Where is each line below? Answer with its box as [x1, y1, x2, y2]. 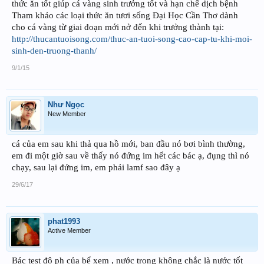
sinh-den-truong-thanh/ [12, 46, 97, 56]
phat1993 [48, 217, 80, 226]
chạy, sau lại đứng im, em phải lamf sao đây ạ [12, 163, 180, 173]
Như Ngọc [48, 100, 84, 110]
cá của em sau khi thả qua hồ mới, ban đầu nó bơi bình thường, [12, 139, 245, 149]
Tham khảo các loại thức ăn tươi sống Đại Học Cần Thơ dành [12, 11, 238, 21]
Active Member [48, 227, 91, 235]
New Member [48, 110, 86, 118]
